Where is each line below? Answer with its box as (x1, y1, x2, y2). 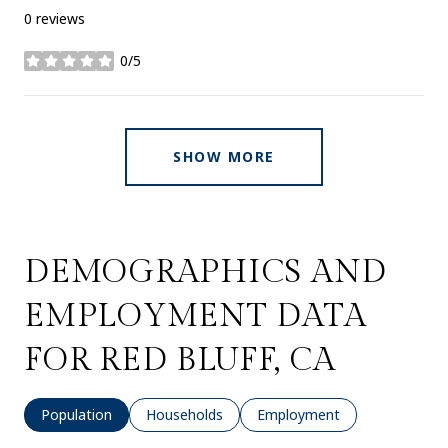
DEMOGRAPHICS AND (24, 252, 387, 291)
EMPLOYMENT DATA (24, 296, 367, 335)
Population (41, 404, 112, 424)
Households (146, 404, 223, 424)
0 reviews (24, 8, 85, 28)
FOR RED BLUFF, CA (24, 340, 336, 379)
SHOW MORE (173, 146, 275, 166)
